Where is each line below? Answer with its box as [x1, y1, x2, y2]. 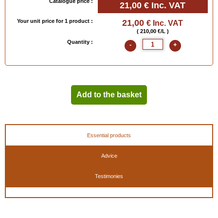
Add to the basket [76, 91, 142, 99]
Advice [101, 153, 117, 159]
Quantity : [67, 39, 93, 45]
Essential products [87, 132, 131, 138]
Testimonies [95, 173, 123, 179]
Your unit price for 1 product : [17, 18, 93, 24]
